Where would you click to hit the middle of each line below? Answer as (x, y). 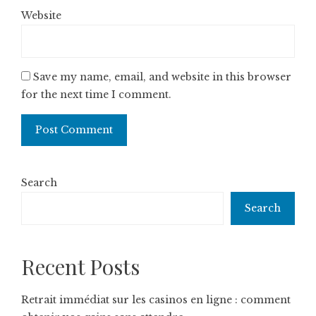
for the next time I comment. (96, 95)
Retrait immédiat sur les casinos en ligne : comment (156, 300)
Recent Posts (80, 267)
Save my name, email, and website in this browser (162, 77)
